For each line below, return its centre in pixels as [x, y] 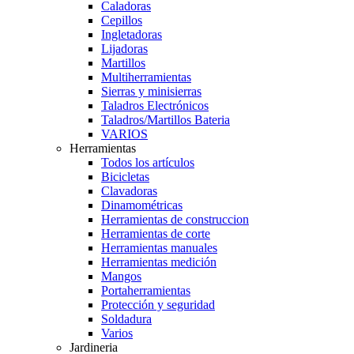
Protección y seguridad [158, 305]
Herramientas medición [159, 262]
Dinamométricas [142, 205]
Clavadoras [129, 191]
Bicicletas [125, 177]
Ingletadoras [132, 34]
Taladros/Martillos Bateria [166, 120]
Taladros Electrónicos [155, 105]
